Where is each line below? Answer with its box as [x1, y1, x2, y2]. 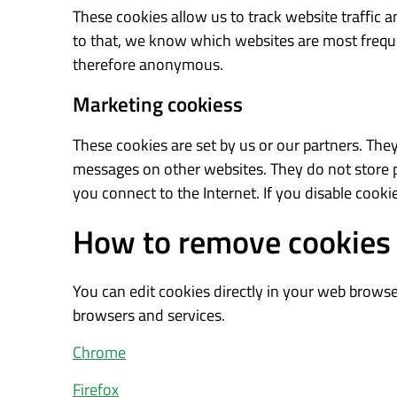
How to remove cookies [73, 217, 391, 266]
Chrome [73, 340, 126, 364]
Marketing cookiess [73, 89, 243, 120]
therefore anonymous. [73, 52, 223, 76]
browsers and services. [73, 303, 225, 327]
